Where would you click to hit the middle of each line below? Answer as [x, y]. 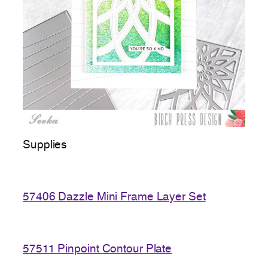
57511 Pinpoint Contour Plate [98, 249]
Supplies [45, 145]
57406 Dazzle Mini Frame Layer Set [114, 197]
